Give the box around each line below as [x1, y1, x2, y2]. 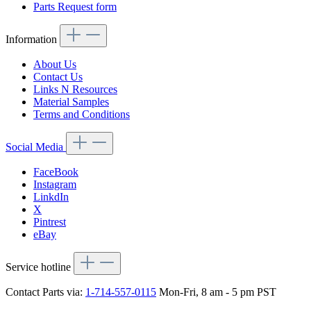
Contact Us [33, 71, 83, 83]
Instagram [33, 178, 76, 191]
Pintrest [33, 216, 66, 228]
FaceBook [33, 166, 78, 178]
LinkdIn [33, 191, 69, 203]
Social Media [6, 141, 66, 153]
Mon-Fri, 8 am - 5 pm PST [156, 286, 276, 299]
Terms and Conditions [33, 108, 130, 121]
